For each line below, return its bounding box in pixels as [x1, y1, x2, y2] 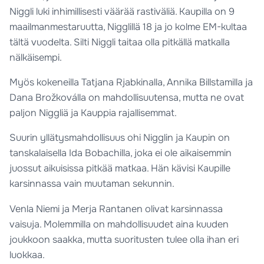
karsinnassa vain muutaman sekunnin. [9, 177, 175, 190]
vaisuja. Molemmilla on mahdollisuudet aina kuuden [9, 217, 229, 230]
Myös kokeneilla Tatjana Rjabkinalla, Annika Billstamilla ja [9, 76, 253, 89]
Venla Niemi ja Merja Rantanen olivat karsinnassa [9, 202, 223, 215]
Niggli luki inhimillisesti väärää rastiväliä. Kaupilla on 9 [9, 5, 235, 18]
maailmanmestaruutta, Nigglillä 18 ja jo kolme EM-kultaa [9, 20, 247, 33]
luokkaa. [9, 248, 45, 261]
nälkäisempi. [9, 51, 62, 64]
